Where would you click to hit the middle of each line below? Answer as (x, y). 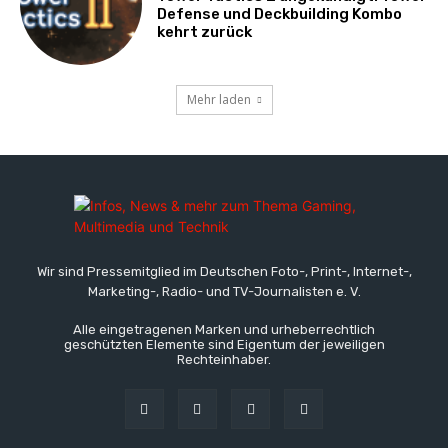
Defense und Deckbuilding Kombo (280, 13)
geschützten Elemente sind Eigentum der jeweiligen (224, 345)
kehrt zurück (205, 31)
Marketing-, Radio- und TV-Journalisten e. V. (224, 292)
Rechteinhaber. (224, 360)
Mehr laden (218, 100)
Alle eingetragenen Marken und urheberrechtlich (224, 330)
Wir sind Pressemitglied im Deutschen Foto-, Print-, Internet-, (224, 272)
